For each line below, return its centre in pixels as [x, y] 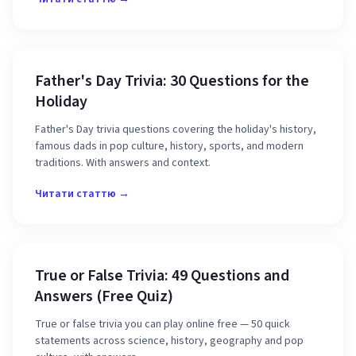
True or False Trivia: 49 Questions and [162, 276]
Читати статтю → [82, 194]
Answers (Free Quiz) [104, 296]
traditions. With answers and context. [123, 163]
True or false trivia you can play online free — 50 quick [163, 324]
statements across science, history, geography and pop [169, 341]
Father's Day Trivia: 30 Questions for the [172, 81]
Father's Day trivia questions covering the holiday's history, [176, 130]
